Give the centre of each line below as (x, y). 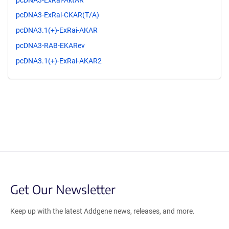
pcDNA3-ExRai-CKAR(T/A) (58, 15)
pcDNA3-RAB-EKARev (50, 45)
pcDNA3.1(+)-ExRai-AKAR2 (59, 61)
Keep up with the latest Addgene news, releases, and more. (102, 211)
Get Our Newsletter (63, 189)
